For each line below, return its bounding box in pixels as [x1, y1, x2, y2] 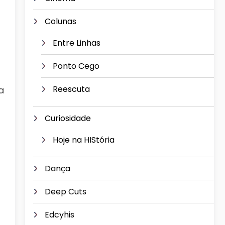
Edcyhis [45, 209, 74, 221]
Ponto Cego [53, 60, 99, 72]
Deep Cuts [45, 186, 86, 198]
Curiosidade [45, 112, 91, 124]
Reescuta [53, 83, 90, 95]
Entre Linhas [53, 37, 100, 49]
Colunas [45, 16, 76, 28]
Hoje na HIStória [53, 134, 115, 146]
